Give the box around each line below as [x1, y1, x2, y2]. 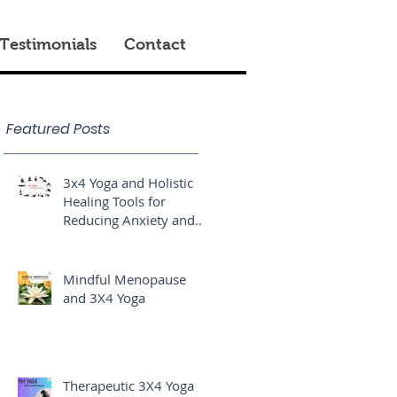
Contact [124, 35, 186, 53]
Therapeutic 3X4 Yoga [63, 377, 194, 394]
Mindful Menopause [63, 270, 186, 288]
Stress [63, 230, 99, 247]
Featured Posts [6, 119, 110, 139]
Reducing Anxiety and [63, 211, 195, 229]
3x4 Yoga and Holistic [63, 174, 193, 191]
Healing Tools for [63, 192, 166, 210]
